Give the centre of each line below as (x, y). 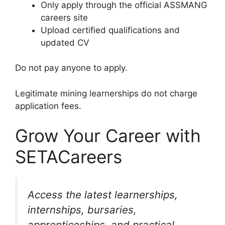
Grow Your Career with (108, 136)
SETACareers (69, 157)
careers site (64, 17)
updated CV (65, 42)
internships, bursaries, (82, 210)
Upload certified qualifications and (110, 30)
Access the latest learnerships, (103, 195)
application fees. (48, 106)
